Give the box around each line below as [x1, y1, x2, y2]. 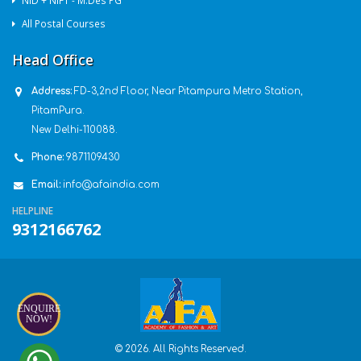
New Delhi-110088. [31, 125, 118, 135]
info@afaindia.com [63, 180, 160, 190]
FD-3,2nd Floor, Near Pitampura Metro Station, [74, 86, 303, 97]
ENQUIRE [17, 303, 60, 314]
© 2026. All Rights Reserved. [114, 344, 247, 355]
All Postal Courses [22, 17, 106, 30]
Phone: [31, 152, 64, 163]
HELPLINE [12, 204, 53, 217]
